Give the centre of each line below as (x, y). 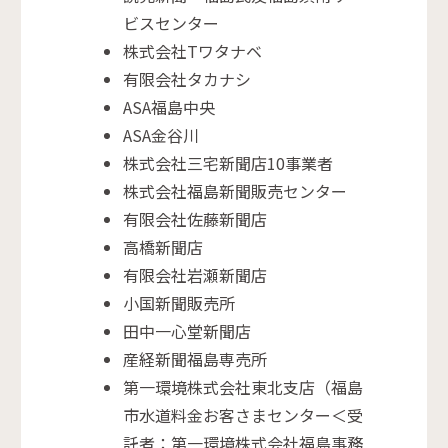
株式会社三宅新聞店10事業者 (228, 163)
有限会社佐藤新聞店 (195, 219)
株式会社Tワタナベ (193, 51)
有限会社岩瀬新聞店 (195, 275)
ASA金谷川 (161, 135)
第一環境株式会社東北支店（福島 (243, 387)
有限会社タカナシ (187, 79)
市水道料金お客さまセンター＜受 (243, 415)
